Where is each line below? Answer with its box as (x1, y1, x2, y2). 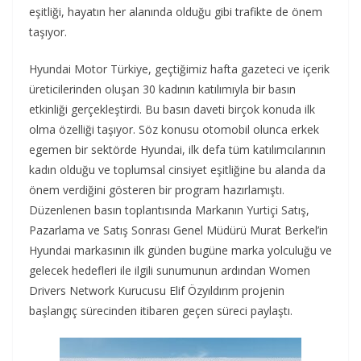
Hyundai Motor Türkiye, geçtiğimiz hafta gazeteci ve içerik (29, 61, 330, 77)
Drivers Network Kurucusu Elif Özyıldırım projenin (29, 283, 284, 299)
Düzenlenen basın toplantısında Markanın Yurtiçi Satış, (29, 202, 309, 218)
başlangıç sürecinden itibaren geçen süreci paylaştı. (29, 303, 293, 319)
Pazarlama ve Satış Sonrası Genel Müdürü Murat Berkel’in (29, 222, 328, 239)
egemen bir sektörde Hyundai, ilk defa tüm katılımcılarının (29, 142, 326, 158)
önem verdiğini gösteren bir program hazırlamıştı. (29, 182, 284, 198)
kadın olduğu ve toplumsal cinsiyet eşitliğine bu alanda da (29, 162, 326, 178)
